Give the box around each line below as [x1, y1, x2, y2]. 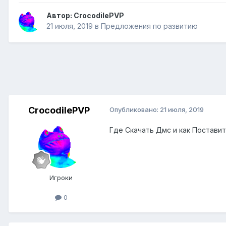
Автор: [46, 11, 74, 20]
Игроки [49, 174, 73, 182]
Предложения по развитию [101, 22, 198, 31]
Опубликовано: [109, 105, 160, 114]
